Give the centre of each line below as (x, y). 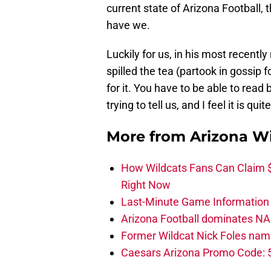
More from (148, 137)
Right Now (146, 185)
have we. (128, 25)
